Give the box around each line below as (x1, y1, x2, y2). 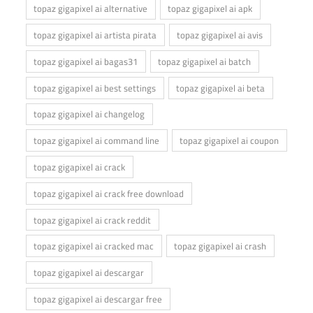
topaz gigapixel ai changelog (34, 107, 145, 122)
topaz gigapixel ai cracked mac (34, 239, 154, 254)
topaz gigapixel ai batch (158, 54, 252, 68)
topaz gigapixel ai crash (174, 239, 267, 254)
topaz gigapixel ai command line (34, 133, 160, 148)
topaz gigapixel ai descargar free (34, 291, 163, 306)
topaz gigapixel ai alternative (34, 1, 148, 16)
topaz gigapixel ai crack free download (34, 186, 184, 201)
